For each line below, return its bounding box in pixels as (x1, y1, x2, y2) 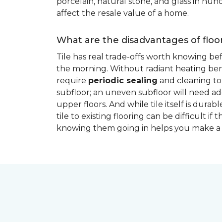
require (56, 76, 88, 85)
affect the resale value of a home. (56, 8, 189, 18)
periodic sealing (88, 76, 158, 85)
